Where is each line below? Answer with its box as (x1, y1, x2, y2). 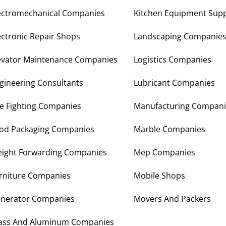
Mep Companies (134, 147, 195, 158)
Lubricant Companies (134, 77, 215, 89)
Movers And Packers (134, 193, 211, 205)
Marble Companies (134, 124, 205, 135)
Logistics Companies (134, 54, 211, 66)
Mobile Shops (134, 170, 185, 182)
